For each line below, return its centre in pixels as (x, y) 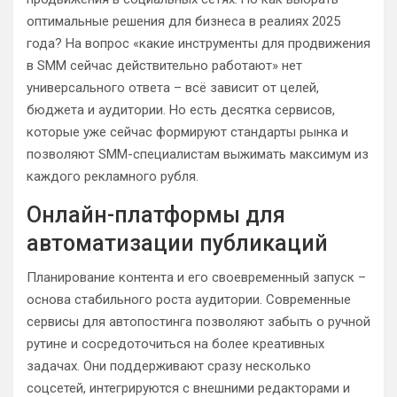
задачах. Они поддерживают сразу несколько (169, 366)
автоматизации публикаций (177, 243)
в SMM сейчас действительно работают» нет (164, 66)
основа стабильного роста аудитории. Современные (189, 300)
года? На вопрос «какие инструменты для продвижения (198, 43)
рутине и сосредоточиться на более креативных (175, 344)
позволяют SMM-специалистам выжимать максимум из (198, 154)
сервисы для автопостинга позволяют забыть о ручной (198, 322)
